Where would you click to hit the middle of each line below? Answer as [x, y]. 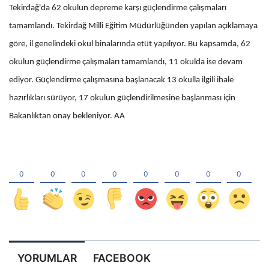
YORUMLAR [47, 258]
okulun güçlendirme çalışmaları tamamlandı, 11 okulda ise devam [126, 62]
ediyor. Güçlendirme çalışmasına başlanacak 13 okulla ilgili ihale [121, 80]
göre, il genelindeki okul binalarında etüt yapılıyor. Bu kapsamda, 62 [130, 44]
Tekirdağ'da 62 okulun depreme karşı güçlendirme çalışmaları [118, 8]
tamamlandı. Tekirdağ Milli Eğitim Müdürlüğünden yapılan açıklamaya [133, 26]
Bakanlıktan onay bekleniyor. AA [67, 116]
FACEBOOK [122, 258]
